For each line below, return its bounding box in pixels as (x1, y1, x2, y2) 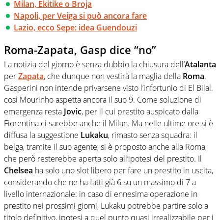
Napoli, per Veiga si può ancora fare (14, 10, 147, 21)
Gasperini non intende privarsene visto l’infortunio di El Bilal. (4, 82, 213, 94)
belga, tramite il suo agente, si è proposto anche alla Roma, (4, 141, 207, 153)
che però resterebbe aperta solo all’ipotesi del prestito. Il (4, 153, 202, 165)
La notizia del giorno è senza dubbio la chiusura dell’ (4, 59, 185, 70)
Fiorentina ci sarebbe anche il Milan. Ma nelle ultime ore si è (4, 118, 213, 129)
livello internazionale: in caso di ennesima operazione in (4, 189, 197, 200)
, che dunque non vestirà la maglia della (44, 71, 183, 82)
